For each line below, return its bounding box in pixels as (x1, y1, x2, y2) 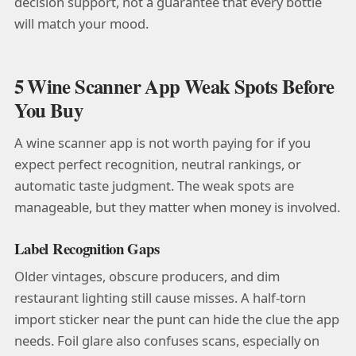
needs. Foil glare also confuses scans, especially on (14, 331, 319, 350)
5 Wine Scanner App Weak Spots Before (14, 71, 335, 100)
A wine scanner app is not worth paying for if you (14, 133, 311, 153)
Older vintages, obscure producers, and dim (14, 266, 280, 285)
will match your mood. (14, 14, 149, 33)
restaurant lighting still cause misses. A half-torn (14, 288, 306, 307)
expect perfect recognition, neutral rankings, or (14, 155, 301, 174)
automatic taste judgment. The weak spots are (14, 176, 294, 195)
